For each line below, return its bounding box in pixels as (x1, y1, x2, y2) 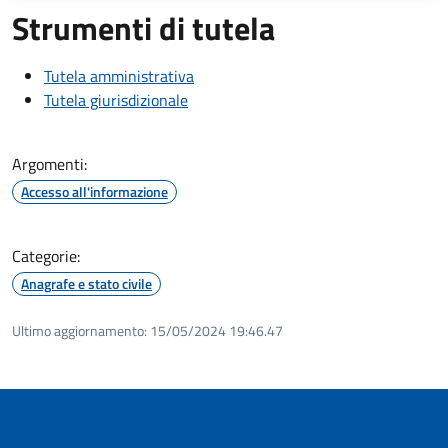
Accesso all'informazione (21, 180, 168, 202)
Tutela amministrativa (44, 63, 194, 88)
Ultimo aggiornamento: (12, 319, 147, 341)
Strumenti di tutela (12, 3, 275, 52)
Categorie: (12, 243, 80, 268)
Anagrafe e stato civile (21, 272, 152, 294)
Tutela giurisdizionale (44, 87, 188, 112)
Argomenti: (12, 151, 87, 176)
